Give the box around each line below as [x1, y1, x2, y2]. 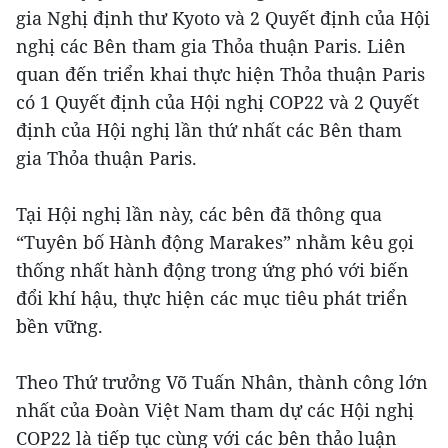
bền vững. [16, 314, 103, 339]
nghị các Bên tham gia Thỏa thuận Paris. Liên [16, 34, 406, 59]
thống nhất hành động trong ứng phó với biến [16, 258, 409, 283]
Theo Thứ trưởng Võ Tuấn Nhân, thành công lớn [16, 370, 428, 395]
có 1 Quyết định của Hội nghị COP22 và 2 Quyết [16, 90, 419, 115]
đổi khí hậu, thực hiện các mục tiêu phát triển [16, 286, 408, 311]
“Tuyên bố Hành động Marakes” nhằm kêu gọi [16, 230, 414, 255]
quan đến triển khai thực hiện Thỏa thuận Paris [16, 62, 425, 87]
